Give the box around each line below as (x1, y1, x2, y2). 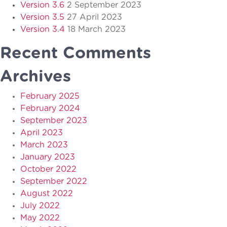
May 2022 (20, 213, 60, 222)
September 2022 (20, 177, 87, 185)
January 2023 (20, 153, 75, 161)
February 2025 (20, 92, 80, 100)
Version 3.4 (20, 25, 65, 33)
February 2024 (20, 104, 80, 112)
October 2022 (20, 165, 77, 173)
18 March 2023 (67, 25, 126, 33)
